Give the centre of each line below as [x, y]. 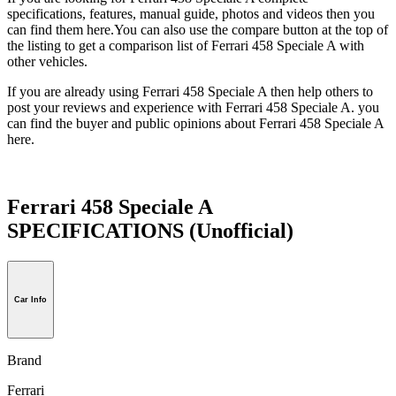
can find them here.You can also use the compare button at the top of [198, 30]
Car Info [30, 299]
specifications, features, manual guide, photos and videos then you [191, 14]
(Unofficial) [241, 230]
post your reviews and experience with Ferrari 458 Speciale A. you [193, 108]
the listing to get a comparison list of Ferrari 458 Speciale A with [186, 46]
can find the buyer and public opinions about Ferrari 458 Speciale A [195, 124]
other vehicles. [47, 62]
